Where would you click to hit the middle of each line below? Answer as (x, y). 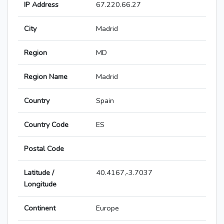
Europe (107, 208)
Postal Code (44, 149)
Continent (40, 208)
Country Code (46, 125)
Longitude (40, 184)
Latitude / (39, 173)
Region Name (46, 77)
